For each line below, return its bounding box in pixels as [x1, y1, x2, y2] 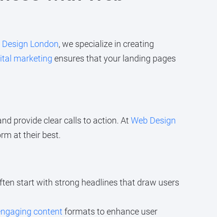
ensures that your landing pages [52, 53, 176, 63]
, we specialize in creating [58, 38, 154, 49]
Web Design [130, 115, 176, 126]
